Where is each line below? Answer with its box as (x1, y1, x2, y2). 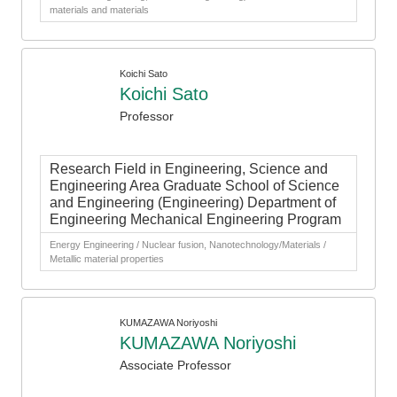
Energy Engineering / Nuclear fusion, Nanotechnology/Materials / (50, 239, 326, 250)
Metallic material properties (50, 253, 164, 264)
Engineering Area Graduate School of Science (50, 178, 339, 193)
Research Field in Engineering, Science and (50, 161, 328, 176)
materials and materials (50, 4, 149, 15)
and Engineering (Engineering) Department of (50, 195, 336, 210)
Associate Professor (120, 358, 231, 372)
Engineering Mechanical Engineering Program (50, 212, 341, 227)
